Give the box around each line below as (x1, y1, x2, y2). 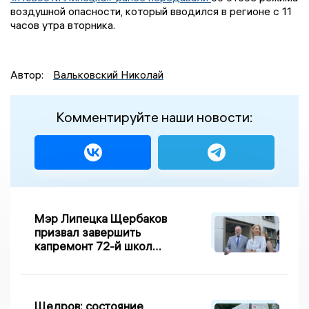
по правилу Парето (34, 252, 139, 268)
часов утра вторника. (10, 18, 115, 32)
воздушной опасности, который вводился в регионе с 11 (10, 4, 292, 19)
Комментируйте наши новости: (56, 108, 253, 126)
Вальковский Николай (53, 68, 163, 82)
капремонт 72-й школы (34, 239, 160, 254)
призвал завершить (34, 225, 141, 240)
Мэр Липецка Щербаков (34, 211, 167, 226)
